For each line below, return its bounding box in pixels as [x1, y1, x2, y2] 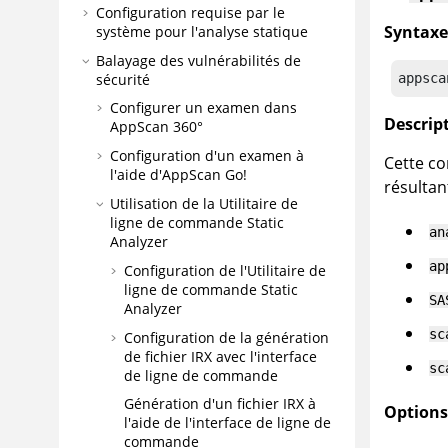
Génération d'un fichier [124, 394, 283, 414]
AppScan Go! [162, 165, 247, 185]
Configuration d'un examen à [110, 146, 304, 166]
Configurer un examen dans [110, 98, 297, 118]
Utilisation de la [110, 193, 219, 213]
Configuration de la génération [124, 327, 329, 347]
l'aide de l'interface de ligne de [124, 413, 331, 433]
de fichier [124, 346, 191, 366]
